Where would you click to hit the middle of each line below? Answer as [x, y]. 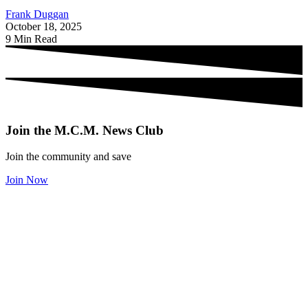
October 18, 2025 [44, 26]
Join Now [27, 180]
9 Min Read [31, 38]
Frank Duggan [37, 14]
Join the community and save [68, 157]
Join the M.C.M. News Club [85, 130]
